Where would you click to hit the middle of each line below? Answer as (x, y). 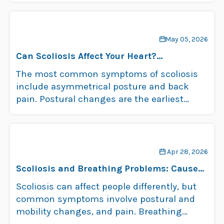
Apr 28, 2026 (187, 152)
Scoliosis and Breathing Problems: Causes (109, 168)
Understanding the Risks (71, 68)
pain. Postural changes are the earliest (100, 99)
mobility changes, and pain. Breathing (99, 211)
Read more (130, 111)
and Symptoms (49, 181)
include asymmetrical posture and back (102, 86)
